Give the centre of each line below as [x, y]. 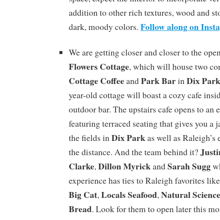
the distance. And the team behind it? [135, 152]
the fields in [90, 138]
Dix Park [128, 138]
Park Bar [158, 81]
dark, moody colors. [105, 27]
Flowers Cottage [99, 67]
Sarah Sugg [189, 166]
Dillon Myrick [124, 166]
